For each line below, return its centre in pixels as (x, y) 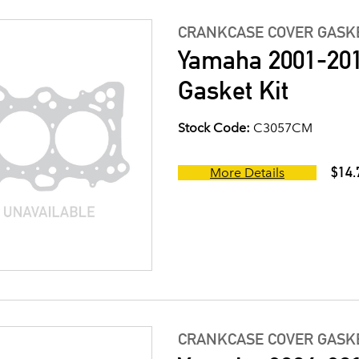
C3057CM (281, 128)
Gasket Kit (233, 91)
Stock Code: (214, 128)
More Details (247, 173)
